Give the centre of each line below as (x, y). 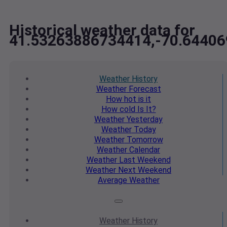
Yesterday (144, 120)
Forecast (144, 89)
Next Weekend (144, 170)
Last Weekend (144, 160)
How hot (121, 99)
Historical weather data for (102, 30)
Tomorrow (144, 140)
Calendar (144, 150)
